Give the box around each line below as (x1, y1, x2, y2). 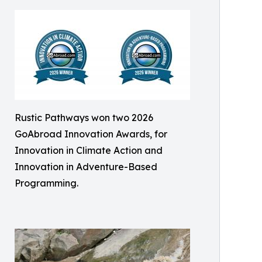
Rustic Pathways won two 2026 (15, 112, 153, 123)
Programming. (15, 177, 78, 189)
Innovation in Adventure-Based (15, 161, 157, 173)
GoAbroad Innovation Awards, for (15, 128, 167, 140)
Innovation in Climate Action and (15, 144, 163, 156)
